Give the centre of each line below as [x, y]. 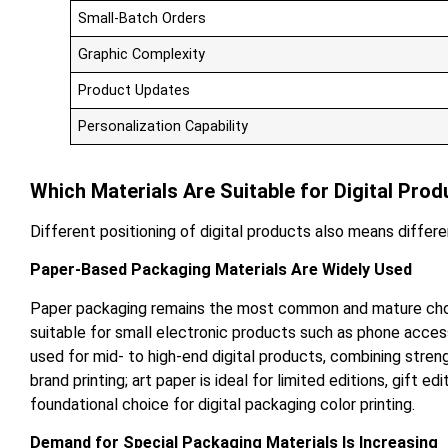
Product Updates [134, 90]
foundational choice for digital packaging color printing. [222, 404]
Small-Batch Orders [142, 18]
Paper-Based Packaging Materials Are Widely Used [221, 270]
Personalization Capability [163, 126]
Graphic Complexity [142, 54]
